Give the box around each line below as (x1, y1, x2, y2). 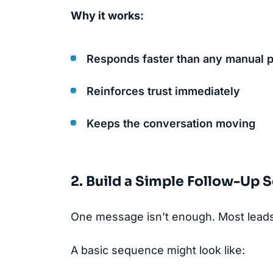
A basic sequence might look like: (71, 244, 245, 257)
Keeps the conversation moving (87, 117, 255, 130)
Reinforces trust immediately (87, 85, 240, 98)
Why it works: (71, 9, 144, 22)
